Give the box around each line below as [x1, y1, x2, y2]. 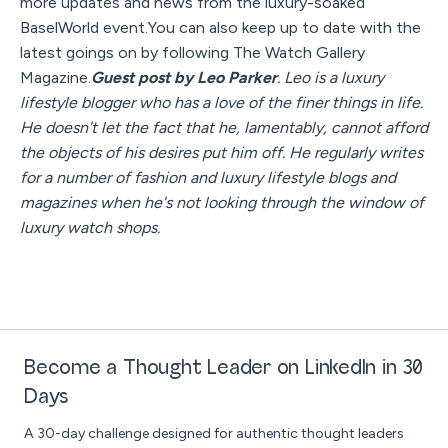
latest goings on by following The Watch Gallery [20, 43, 365, 63]
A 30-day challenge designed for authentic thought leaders [24, 425, 404, 443]
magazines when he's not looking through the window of [20, 193, 424, 213]
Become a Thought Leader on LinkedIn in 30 [24, 358, 423, 380]
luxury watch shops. [20, 218, 160, 238]
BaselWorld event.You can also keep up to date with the [20, 18, 421, 38]
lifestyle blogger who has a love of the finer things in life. [20, 93, 423, 113]
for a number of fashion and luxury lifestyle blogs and [20, 168, 396, 188]
